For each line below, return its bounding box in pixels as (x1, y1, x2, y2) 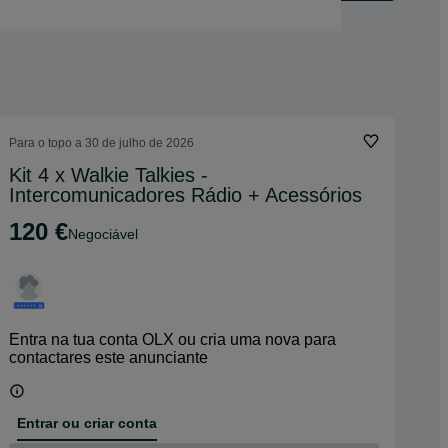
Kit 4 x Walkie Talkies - (9, 164, 208, 186)
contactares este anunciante (9, 349, 208, 366)
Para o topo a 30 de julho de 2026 (9, 136, 194, 150)
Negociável (78, 225, 138, 242)
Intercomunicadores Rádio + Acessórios (9, 184, 362, 206)
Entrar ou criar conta (17, 414, 157, 431)
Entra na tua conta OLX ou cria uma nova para (9, 331, 336, 348)
